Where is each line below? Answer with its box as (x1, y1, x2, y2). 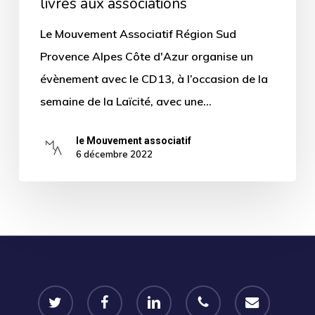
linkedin (135, 286, 169, 299)
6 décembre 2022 (75, 148, 153, 160)
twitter (37, 286, 67, 299)
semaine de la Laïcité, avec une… (39, 94, 212, 108)
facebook (86, 286, 128, 299)
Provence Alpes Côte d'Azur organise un (39, 49, 253, 63)
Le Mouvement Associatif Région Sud (39, 26, 236, 41)
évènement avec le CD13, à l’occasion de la (39, 71, 268, 86)
